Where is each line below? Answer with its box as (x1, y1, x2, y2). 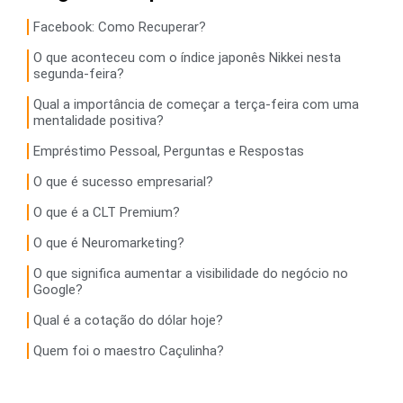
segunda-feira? (33, 65, 124, 82)
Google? (33, 281, 83, 298)
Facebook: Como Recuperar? (33, 18, 206, 35)
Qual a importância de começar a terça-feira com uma (33, 95, 359, 112)
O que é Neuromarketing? (33, 234, 184, 251)
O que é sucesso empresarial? (33, 173, 213, 190)
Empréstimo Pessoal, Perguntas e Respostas (33, 142, 304, 159)
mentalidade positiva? (33, 112, 164, 129)
